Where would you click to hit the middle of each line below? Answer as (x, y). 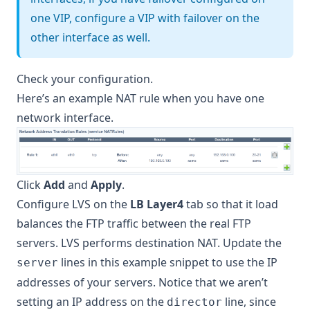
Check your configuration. (85, 79)
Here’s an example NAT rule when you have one (140, 98)
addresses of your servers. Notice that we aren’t (142, 283)
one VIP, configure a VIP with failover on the (145, 18)
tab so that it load (231, 204)
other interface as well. (90, 37)
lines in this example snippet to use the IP (168, 263)
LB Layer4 (157, 204)
